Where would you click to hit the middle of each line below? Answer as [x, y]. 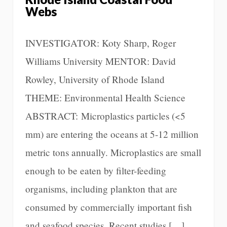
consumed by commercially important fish [109, 207]
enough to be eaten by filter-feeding [96, 171]
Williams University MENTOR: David [101, 61]
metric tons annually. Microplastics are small [113, 153]
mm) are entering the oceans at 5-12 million [112, 134]
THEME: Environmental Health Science [105, 98]
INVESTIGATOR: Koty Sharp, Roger [101, 43]
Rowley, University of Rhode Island [95, 80]
